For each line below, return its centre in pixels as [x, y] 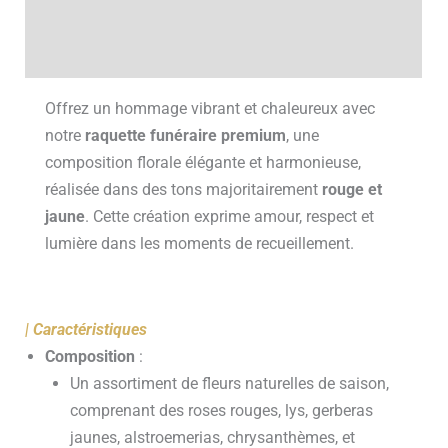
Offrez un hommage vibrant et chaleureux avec [210, 108]
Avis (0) [50, 55]
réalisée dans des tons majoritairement [184, 189]
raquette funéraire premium [186, 135]
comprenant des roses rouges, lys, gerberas [221, 410]
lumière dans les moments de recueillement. [200, 243]
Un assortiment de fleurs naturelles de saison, [229, 383]
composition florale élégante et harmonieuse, [203, 162]
